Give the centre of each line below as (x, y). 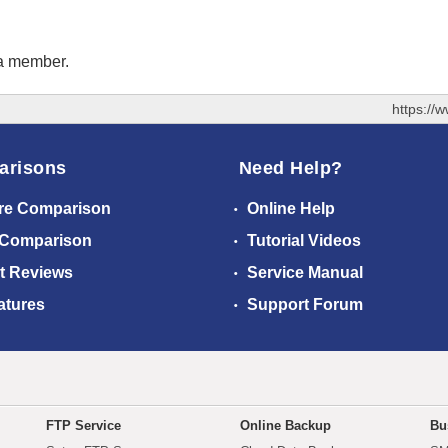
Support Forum (303, 305)
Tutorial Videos (302, 241)
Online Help (289, 209)
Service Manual (303, 273)
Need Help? (291, 168)
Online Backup (285, 426)
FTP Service (83, 426)
